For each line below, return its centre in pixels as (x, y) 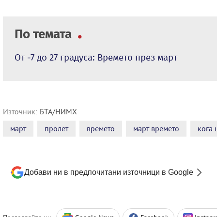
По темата (45, 34)
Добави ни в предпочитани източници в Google (109, 172)
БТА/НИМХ (58, 112)
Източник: (20, 112)
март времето (156, 129)
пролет (56, 129)
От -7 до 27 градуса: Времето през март (96, 58)
